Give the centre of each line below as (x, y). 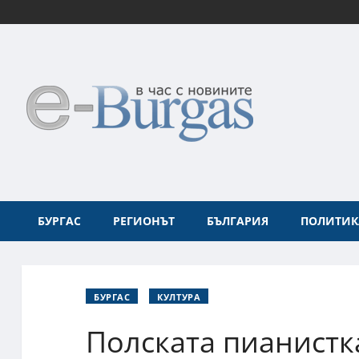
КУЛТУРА (179, 296)
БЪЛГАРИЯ (238, 220)
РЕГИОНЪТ (144, 220)
